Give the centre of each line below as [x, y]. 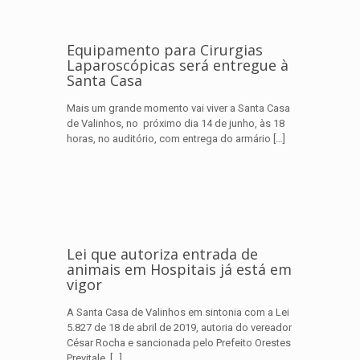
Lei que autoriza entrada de [162, 254]
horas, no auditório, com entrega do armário [169, 139]
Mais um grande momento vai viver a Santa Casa [178, 108]
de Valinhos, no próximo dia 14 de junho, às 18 [176, 123]
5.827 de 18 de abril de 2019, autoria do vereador [179, 327]
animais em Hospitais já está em [179, 269]
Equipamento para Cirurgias [165, 50]
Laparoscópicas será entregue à [178, 65]
